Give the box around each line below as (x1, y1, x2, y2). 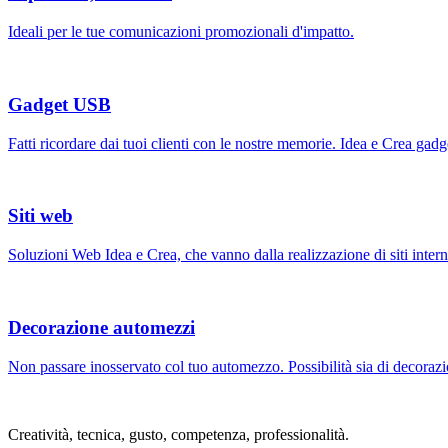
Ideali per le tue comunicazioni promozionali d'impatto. (8, 23, 354, 41)
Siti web (8, 205, 73, 227)
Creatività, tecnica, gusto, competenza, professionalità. (8, 425, 349, 443)
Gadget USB (8, 93, 111, 115)
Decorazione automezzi (8, 316, 195, 338)
